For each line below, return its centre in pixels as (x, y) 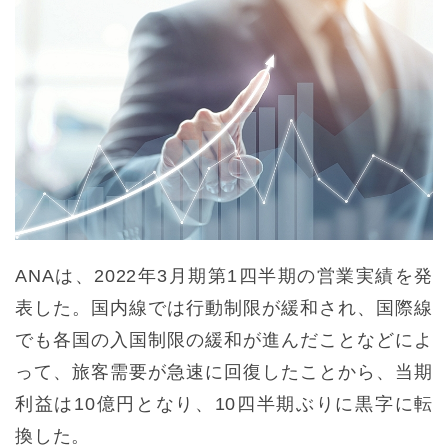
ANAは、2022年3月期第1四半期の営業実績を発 (224, 276)
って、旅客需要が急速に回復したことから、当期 (224, 372)
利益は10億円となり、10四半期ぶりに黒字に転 (224, 404)
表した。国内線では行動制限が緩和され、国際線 (224, 308)
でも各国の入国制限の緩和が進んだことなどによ (224, 340)
